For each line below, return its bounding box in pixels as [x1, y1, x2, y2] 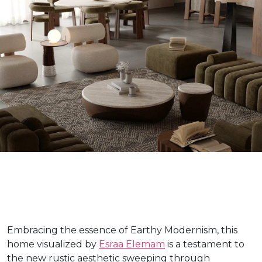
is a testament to [165, 238, 244, 250]
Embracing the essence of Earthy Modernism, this [7, 224, 237, 236]
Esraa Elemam [99, 238, 165, 250]
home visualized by [7, 238, 99, 250]
